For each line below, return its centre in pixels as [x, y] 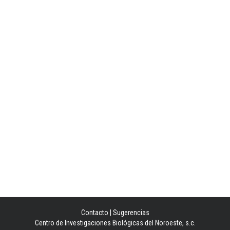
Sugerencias [131, 213]
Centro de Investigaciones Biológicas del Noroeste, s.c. [115, 223]
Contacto [94, 213]
